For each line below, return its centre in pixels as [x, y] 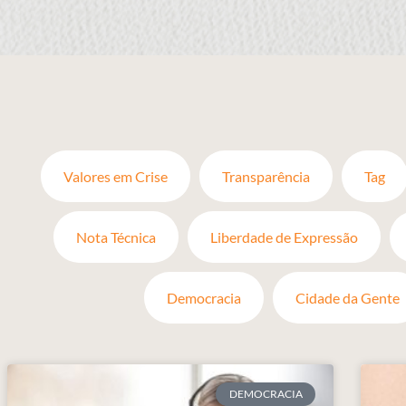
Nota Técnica [116, 237]
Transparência [266, 176]
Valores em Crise [116, 176]
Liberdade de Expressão [284, 237]
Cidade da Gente [348, 298]
